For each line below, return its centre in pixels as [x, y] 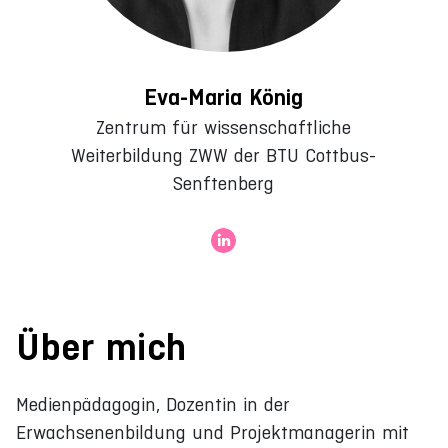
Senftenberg [224, 183]
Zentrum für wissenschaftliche [224, 127]
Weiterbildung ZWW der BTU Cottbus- [224, 155]
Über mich [101, 346]
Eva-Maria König [224, 97]
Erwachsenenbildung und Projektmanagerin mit [212, 432]
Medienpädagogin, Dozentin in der [153, 404]
